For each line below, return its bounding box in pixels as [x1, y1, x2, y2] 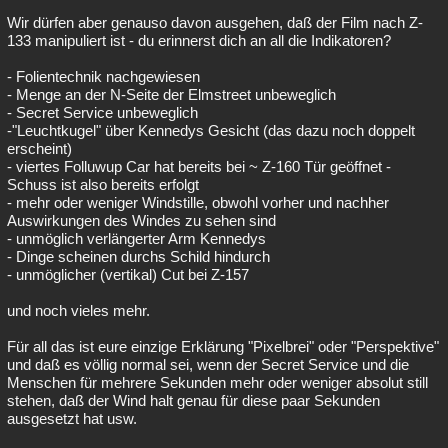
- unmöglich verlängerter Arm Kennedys [7, 230, 266, 248]
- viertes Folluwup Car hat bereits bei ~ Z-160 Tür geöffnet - [7, 158, 391, 176]
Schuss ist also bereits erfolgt [7, 176, 199, 194]
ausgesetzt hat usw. [7, 410, 137, 428]
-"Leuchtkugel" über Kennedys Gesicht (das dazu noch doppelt [7, 122, 415, 140]
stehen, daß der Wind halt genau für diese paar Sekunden [7, 392, 380, 410]
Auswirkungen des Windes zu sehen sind [7, 212, 276, 230]
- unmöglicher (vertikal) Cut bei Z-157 [7, 266, 249, 284]
